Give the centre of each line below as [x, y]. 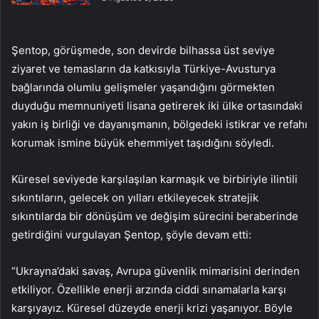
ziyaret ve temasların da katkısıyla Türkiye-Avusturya [143, 68]
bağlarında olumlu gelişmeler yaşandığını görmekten [143, 87]
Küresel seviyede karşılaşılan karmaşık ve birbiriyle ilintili [155, 179]
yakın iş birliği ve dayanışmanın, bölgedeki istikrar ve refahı [159, 124]
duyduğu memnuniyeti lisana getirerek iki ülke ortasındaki [157, 105]
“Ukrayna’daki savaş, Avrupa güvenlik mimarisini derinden [156, 271]
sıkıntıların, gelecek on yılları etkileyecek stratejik [135, 197]
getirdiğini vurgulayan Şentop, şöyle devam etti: [131, 234]
